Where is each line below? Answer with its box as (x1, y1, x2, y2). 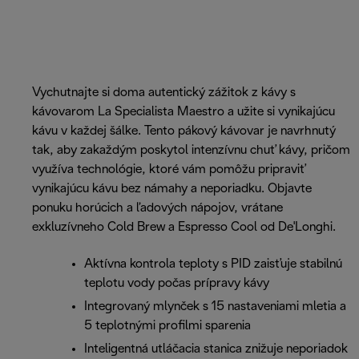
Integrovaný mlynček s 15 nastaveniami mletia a (84, 301, 346, 313)
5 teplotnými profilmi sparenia (84, 320, 251, 333)
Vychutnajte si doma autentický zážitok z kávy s (32, 87, 296, 99)
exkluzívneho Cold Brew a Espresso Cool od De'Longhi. (32, 221, 336, 234)
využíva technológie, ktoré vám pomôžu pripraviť (32, 163, 305, 176)
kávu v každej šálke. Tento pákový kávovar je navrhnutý (32, 125, 336, 138)
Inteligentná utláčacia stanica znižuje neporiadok (84, 343, 348, 356)
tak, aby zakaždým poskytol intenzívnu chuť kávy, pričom (32, 144, 350, 157)
